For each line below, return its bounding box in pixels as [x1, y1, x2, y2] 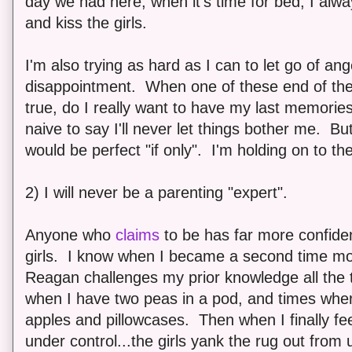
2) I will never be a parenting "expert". [25, 183, 288, 201]
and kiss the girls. [25, 13, 147, 31]
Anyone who [25, 225, 115, 244]
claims [115, 225, 159, 244]
